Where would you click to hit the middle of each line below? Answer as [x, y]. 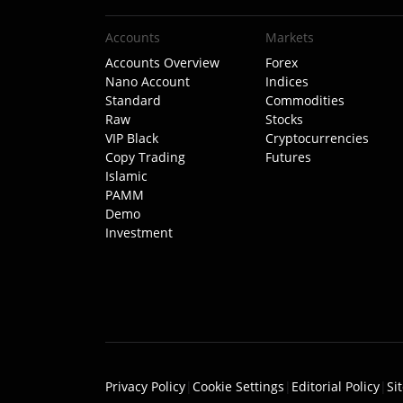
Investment [139, 233]
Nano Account [148, 81]
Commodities [304, 100]
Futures [288, 157]
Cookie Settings [238, 386]
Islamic [126, 176]
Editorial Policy [336, 386]
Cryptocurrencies [317, 138]
